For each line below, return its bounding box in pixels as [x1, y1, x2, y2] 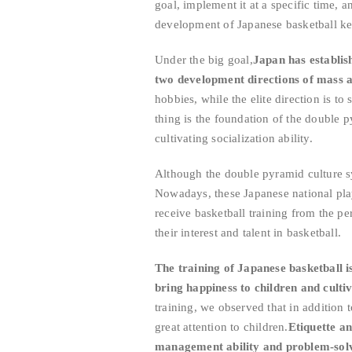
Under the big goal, [155, 53, 253, 66]
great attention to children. [155, 321, 288, 333]
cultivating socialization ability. [155, 132, 313, 145]
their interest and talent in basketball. [155, 226, 341, 239]
